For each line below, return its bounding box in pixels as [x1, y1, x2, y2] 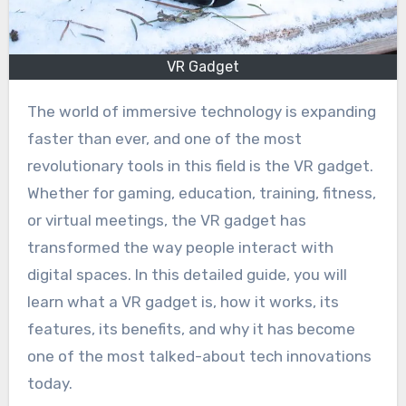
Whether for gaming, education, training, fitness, [26, 184, 376, 203]
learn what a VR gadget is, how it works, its [26, 293, 339, 312]
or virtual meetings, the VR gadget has [26, 211, 306, 230]
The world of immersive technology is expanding [26, 102, 37, 121]
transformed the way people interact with [26, 238, 333, 257]
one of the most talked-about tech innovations [26, 347, 372, 366]
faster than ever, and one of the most [26, 130, 302, 149]
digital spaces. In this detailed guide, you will [26, 266, 347, 285]
